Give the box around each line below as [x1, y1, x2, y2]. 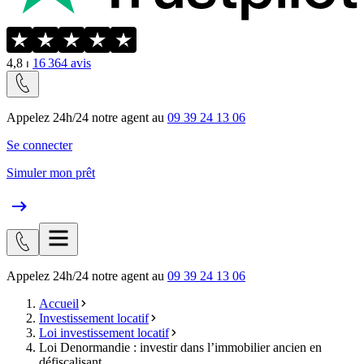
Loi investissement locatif [39, 325, 169, 340]
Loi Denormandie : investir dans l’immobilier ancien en [39, 340, 322, 354]
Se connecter [6, 137, 72, 152]
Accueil [39, 296, 79, 310]
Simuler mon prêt [6, 165, 95, 180]
